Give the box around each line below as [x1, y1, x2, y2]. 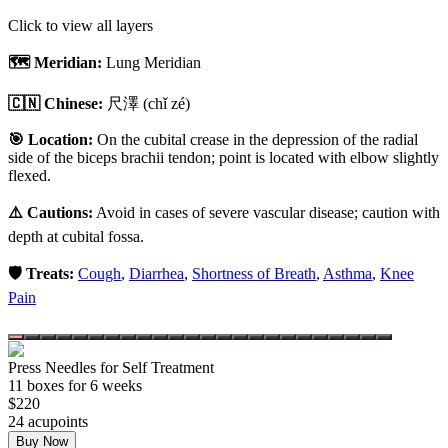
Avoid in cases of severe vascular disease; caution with [96, 203, 440, 221]
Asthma [323, 264, 372, 282]
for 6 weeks [64, 376, 142, 394]
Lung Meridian [106, 53, 201, 71]
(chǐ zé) [139, 94, 190, 112]
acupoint [24, 412, 82, 430]
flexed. [8, 166, 51, 184]
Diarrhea [129, 264, 184, 282]
